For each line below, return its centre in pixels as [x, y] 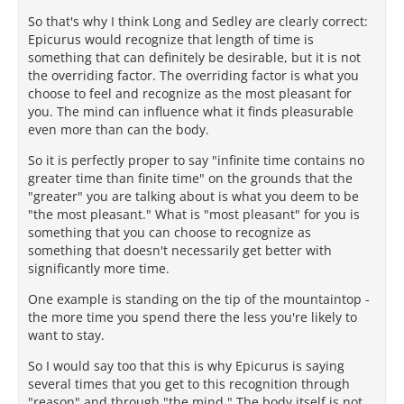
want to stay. [66, 335]
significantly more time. [99, 269]
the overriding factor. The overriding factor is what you [193, 76]
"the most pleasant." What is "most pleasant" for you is [194, 215]
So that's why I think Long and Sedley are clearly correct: [198, 22]
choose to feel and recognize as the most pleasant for [190, 94]
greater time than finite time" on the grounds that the [190, 179]
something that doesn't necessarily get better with [180, 251]
